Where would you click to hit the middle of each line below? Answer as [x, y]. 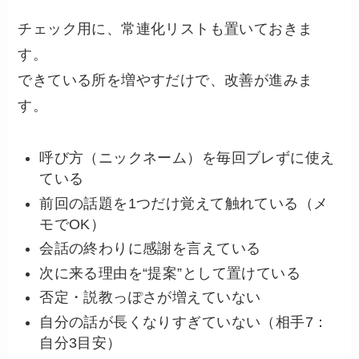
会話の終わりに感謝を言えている [150, 249]
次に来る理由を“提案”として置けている [170, 273]
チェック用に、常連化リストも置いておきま [165, 29]
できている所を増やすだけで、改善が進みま [165, 81]
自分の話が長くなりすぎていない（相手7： [184, 322]
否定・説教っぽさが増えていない [150, 298]
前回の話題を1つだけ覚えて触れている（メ [184, 203]
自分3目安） [81, 343]
